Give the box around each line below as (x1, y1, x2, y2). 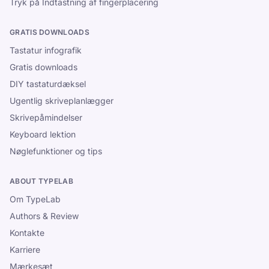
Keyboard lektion (10, 129, 76, 139)
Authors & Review (10, 211, 79, 221)
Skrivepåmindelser (10, 112, 82, 122)
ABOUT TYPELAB (10, 177, 73, 186)
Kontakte (10, 228, 44, 238)
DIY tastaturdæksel (10, 79, 86, 89)
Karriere (10, 244, 40, 255)
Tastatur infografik (10, 45, 82, 55)
